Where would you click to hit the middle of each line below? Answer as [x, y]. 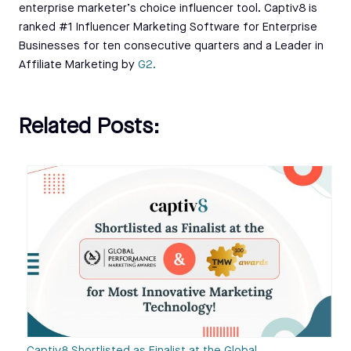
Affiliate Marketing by [78, 65]
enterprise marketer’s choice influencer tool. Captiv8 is [168, 9]
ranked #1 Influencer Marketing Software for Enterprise [168, 27]
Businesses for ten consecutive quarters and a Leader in [171, 46]
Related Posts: [89, 127]
